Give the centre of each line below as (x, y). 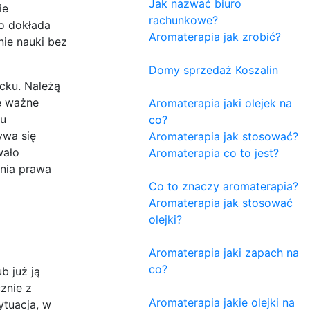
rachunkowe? (183, 20)
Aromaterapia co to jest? (214, 153)
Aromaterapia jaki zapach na (224, 252)
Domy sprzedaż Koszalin (213, 70)
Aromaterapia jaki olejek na (220, 103)
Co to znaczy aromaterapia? (224, 186)
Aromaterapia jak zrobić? (215, 36)
